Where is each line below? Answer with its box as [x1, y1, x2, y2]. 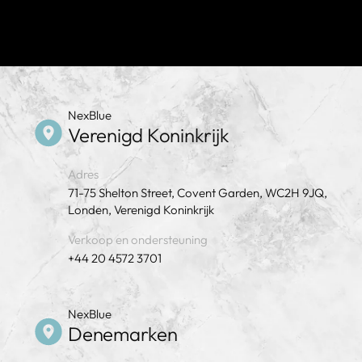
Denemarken [68, 322, 178, 346]
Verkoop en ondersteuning [68, 232, 208, 247]
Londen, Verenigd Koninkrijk [68, 202, 214, 217]
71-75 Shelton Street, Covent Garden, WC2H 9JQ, [68, 185, 327, 200]
